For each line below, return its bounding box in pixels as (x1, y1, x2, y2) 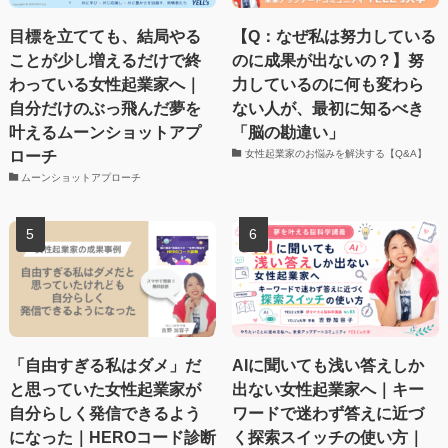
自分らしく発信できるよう (8, 404, 201, 423)
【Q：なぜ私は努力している (232, 27, 437, 46)
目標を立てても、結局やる (8, 27, 201, 46)
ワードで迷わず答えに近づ (232, 404, 425, 423)
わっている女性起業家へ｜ (8, 75, 201, 94)
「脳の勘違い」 (232, 123, 345, 142)
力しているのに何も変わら (232, 75, 425, 94)
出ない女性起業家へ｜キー (232, 380, 425, 399)
